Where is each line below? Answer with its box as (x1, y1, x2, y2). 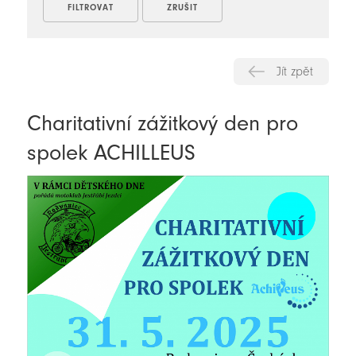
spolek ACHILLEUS (26, 140, 195, 166)
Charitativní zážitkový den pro (26, 110, 298, 137)
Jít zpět (277, 64, 314, 79)
